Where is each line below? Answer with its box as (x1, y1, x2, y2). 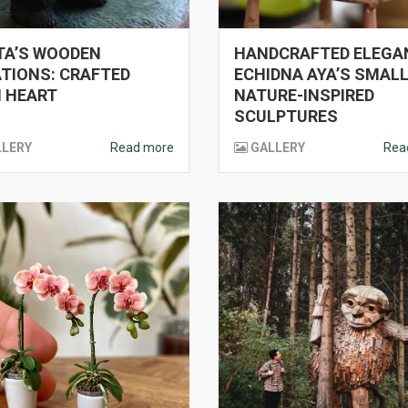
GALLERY (250, 140, 305, 155)
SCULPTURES (234, 107, 338, 126)
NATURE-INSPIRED (234, 86, 374, 105)
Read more (110, 140, 174, 155)
